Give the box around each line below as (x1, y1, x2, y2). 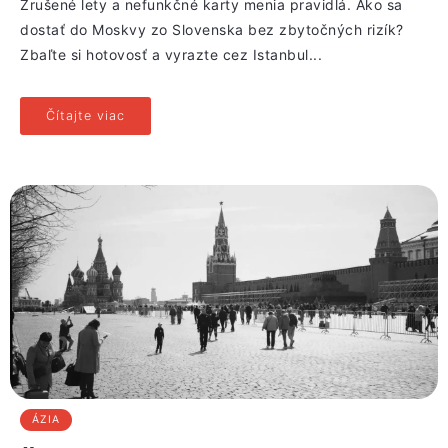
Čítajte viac (46, 108, 125, 124)
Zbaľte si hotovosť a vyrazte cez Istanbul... (20, 46, 322, 64)
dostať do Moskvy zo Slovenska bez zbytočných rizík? (20, 21, 404, 39)
